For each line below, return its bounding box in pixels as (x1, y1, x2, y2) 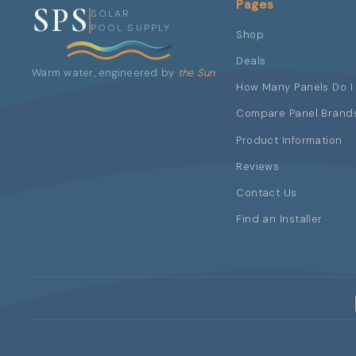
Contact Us (236, 186, 297, 199)
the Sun (177, 65, 215, 79)
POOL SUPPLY (90, 21, 172, 34)
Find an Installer (236, 212, 323, 226)
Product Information (236, 133, 342, 147)
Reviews (236, 159, 280, 173)
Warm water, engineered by (32, 65, 178, 79)
